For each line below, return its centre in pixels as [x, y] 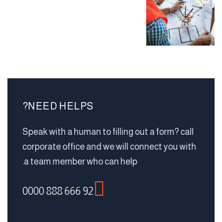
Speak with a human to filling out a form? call [108, 132]
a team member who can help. [81, 162]
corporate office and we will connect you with [109, 147]
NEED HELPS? [61, 106]
